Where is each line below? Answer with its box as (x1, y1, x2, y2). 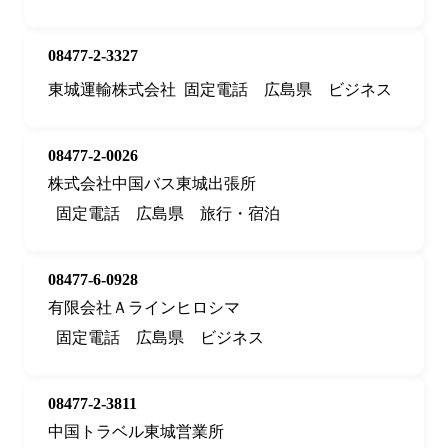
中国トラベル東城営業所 (48, 423, 224, 441)
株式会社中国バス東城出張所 (48, 175, 256, 193)
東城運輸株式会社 (48, 81, 176, 99)
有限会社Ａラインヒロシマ (48, 299, 240, 317)
